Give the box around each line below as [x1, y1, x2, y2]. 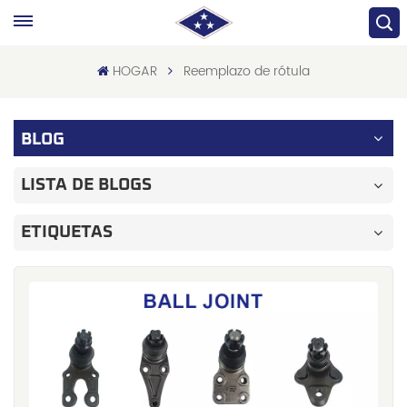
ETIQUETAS [21, 223, 113, 241]
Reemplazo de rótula [183, 61, 310, 82]
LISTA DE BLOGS [21, 176, 152, 194]
